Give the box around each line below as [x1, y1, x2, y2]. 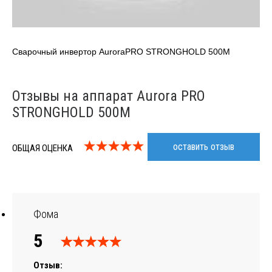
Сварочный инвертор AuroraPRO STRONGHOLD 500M [12, 46, 230, 56]
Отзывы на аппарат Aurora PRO [12, 87, 205, 104]
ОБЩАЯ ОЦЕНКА [12, 142, 73, 154]
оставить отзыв [173, 140, 234, 152]
